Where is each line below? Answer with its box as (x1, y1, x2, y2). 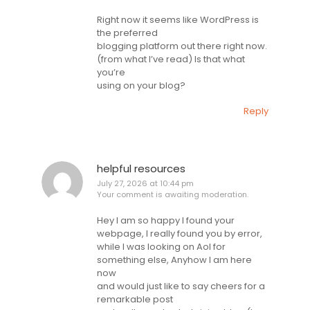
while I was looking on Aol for (97, 239, 226, 253)
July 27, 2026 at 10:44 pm (97, 178, 194, 190)
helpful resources (97, 161, 185, 176)
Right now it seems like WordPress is (97, 13, 259, 27)
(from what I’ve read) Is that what (97, 53, 245, 66)
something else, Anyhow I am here (97, 253, 252, 266)
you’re (97, 66, 125, 80)
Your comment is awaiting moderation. (97, 189, 248, 201)
